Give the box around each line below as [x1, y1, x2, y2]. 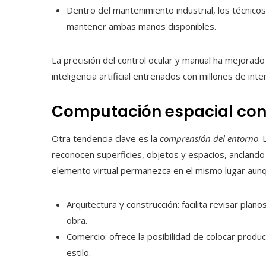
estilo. [66, 246, 91, 259]
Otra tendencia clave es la [52, 132, 160, 145]
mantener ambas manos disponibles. [66, 20, 216, 33]
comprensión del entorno [160, 132, 258, 145]
